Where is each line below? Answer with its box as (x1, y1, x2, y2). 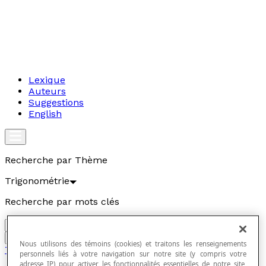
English (28, 108, 62, 119)
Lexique (28, 74, 65, 85)
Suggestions (28, 97, 84, 108)
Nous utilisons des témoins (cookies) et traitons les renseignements (20, 239, 246, 249)
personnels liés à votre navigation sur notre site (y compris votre (20, 249, 246, 259)
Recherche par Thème (5, 154, 107, 166)
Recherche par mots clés (5, 196, 119, 207)
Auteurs (28, 85, 66, 97)
